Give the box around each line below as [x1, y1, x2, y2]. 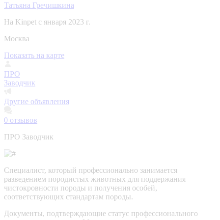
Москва [4, 34, 29, 43]
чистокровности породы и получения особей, [4, 183, 157, 192]
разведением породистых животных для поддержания [4, 174, 186, 183]
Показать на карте [4, 51, 64, 59]
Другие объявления [4, 97, 69, 106]
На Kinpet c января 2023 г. [4, 17, 90, 26]
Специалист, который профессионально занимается [4, 165, 177, 174]
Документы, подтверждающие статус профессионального [4, 209, 198, 218]
